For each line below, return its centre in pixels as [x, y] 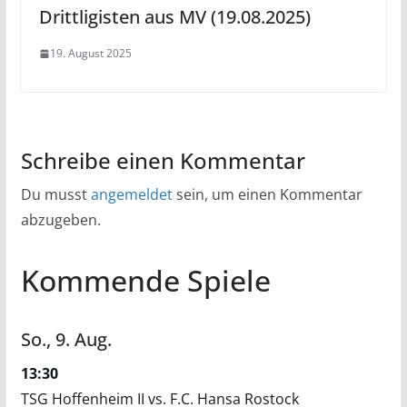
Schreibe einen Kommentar [163, 160]
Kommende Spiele [145, 280]
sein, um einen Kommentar [267, 194]
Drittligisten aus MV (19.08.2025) [174, 17]
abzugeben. [60, 220]
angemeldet [131, 194]
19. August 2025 [90, 53]
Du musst [55, 194]
